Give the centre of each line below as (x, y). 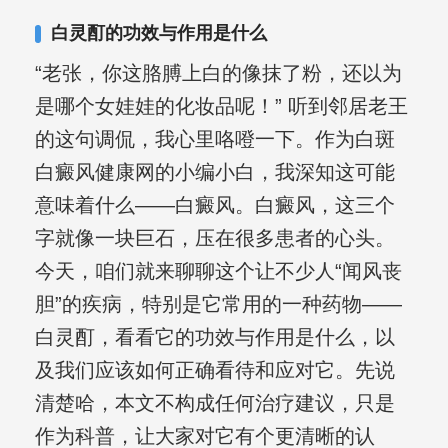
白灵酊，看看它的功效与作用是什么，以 (214, 337)
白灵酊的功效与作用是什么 (158, 33)
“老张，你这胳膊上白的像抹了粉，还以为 (218, 73)
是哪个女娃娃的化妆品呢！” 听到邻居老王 (221, 106)
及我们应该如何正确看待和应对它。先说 (214, 370)
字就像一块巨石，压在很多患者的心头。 (214, 238)
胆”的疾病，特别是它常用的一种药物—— (218, 304)
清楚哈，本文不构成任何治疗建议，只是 (214, 403)
